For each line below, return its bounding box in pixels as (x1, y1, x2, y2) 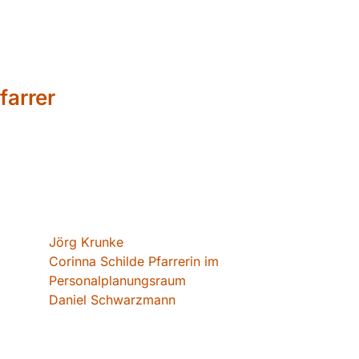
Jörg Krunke (48, 233, 123, 250)
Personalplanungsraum (48, 272, 186, 288)
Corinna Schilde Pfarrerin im (48, 252, 219, 269)
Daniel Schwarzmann (48, 291, 175, 308)
